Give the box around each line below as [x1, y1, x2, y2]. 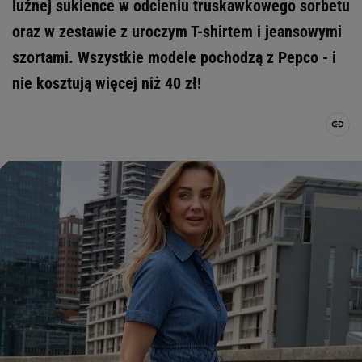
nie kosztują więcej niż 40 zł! [12, 74, 201, 93]
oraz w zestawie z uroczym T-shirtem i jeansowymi [12, 22, 342, 41]
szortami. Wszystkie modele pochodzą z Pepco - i [12, 48, 336, 67]
